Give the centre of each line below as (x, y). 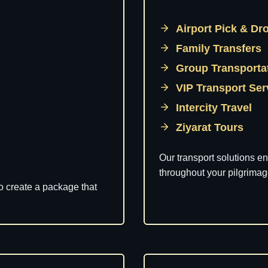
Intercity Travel (215, 108)
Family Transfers (220, 48)
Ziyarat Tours (211, 127)
